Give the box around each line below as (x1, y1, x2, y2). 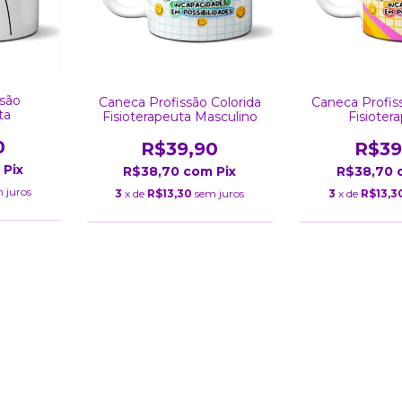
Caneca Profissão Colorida (98, 93, 261, 110)
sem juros (195, 186, 245, 200)
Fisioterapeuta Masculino (101, 108, 258, 125)
